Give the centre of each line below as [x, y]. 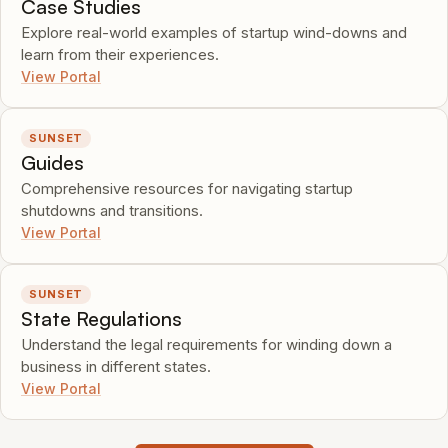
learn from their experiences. [120, 54]
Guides [52, 162]
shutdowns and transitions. [112, 210]
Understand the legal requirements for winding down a [206, 344]
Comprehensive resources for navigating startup [187, 188]
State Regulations [101, 318]
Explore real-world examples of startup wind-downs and [214, 32]
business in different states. [116, 366]
